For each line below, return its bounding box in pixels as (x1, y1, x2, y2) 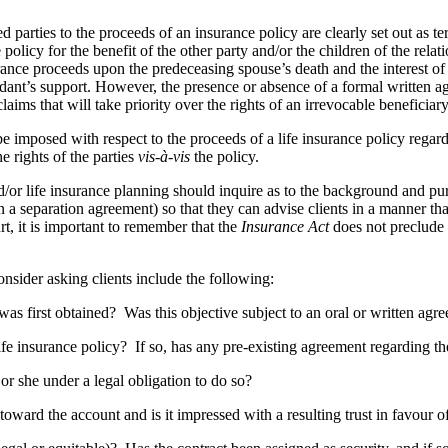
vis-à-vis (138, 147, 194, 165)
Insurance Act (241, 217, 329, 235)
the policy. (194, 147, 263, 165)
